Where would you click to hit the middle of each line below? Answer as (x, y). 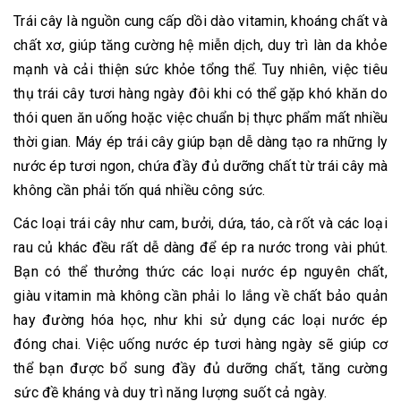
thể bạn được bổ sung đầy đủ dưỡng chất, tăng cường (200, 369)
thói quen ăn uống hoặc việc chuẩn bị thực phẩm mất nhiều (200, 118)
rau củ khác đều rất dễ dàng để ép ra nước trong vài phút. (200, 248)
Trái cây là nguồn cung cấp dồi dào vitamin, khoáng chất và (200, 21)
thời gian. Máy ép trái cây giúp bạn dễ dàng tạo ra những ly (200, 142)
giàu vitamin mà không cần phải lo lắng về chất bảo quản (200, 296)
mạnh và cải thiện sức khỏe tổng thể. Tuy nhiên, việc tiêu (200, 70)
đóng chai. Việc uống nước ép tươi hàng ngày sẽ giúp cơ (200, 345)
